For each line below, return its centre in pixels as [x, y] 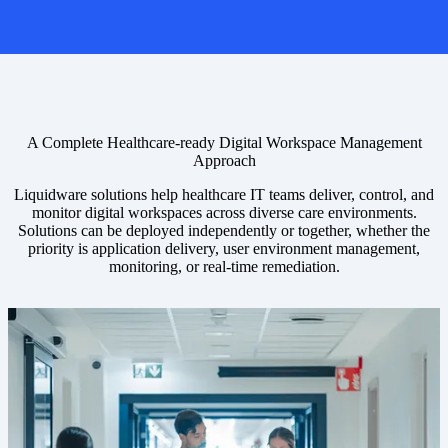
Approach [224, 161]
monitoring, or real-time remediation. [224, 267]
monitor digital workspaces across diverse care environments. [224, 213]
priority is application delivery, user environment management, [224, 249]
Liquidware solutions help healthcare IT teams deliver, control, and [224, 195]
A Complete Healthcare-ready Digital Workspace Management [224, 143]
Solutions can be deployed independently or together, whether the [224, 231]
